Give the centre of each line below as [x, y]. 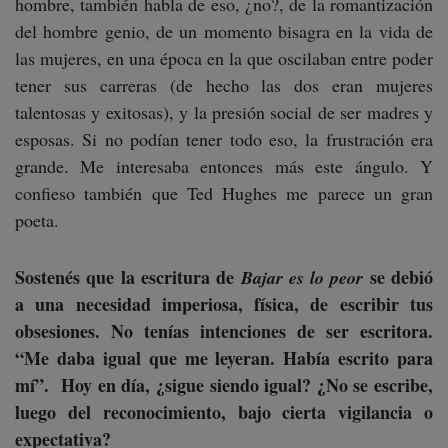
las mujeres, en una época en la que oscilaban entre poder [224, 58]
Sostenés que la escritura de [128, 277]
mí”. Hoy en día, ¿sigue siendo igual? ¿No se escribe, [224, 385]
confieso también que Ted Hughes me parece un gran [224, 193]
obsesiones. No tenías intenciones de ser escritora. [224, 331]
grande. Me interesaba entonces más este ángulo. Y [224, 166]
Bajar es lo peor [302, 278]
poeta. [54, 220]
